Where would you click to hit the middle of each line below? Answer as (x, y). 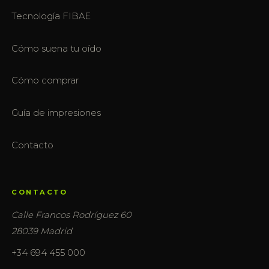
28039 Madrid (42, 231)
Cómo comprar (45, 81)
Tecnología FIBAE (51, 17)
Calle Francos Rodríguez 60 (72, 215)
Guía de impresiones (56, 113)
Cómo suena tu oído (57, 48)
